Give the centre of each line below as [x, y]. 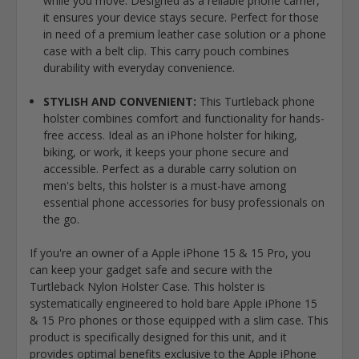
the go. [61, 219]
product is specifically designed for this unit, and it [159, 337]
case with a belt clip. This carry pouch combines [166, 50]
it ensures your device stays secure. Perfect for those [181, 17]
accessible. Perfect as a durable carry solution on [169, 168]
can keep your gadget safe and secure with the [151, 269]
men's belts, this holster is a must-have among [164, 185]
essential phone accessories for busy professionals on [184, 202]
